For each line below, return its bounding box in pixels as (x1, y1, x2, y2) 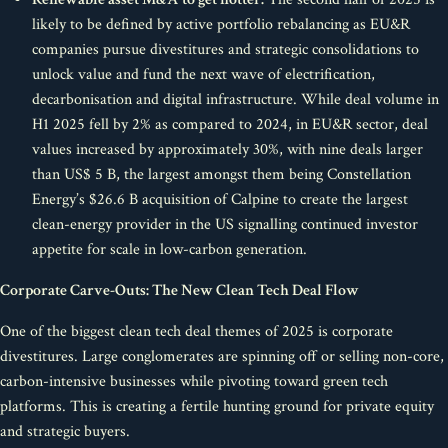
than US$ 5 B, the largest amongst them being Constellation (32, 164, 411, 185)
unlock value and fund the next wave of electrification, (32, 64, 375, 85)
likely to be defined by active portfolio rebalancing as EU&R (32, 14, 410, 35)
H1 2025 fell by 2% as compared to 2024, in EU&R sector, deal (32, 114, 428, 135)
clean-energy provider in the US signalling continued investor (32, 214, 418, 235)
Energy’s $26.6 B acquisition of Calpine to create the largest (32, 189, 408, 210)
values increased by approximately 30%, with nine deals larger (32, 139, 423, 160)
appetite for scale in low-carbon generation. (32, 239, 307, 260)
